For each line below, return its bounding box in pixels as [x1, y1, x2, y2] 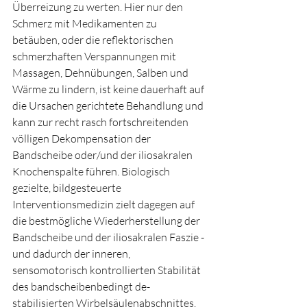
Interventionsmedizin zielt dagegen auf [12, 197, 197, 212]
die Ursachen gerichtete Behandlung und [12, 99, 206, 113]
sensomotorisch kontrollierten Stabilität [12, 263, 203, 278]
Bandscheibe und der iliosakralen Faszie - [12, 230, 206, 245]
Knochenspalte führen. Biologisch [12, 164, 172, 179]
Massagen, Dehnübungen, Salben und [12, 66, 191, 80]
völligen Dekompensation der [12, 132, 153, 146]
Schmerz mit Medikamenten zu [12, 16, 159, 31]
